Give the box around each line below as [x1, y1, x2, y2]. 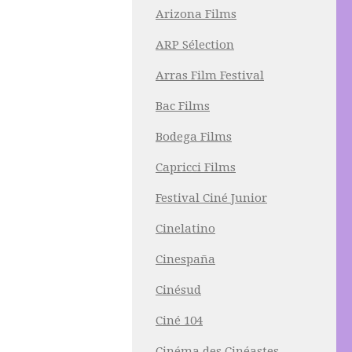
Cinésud [156, 283, 201, 297]
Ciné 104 [156, 313, 203, 328]
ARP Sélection [156, 38, 234, 52]
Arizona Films [156, 7, 236, 21]
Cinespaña [156, 252, 215, 266]
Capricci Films [156, 160, 236, 174]
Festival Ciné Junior [156, 191, 267, 205]
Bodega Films [156, 130, 232, 144]
